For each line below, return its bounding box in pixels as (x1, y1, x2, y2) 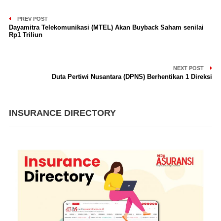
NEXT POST (173, 65, 206, 71)
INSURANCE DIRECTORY (8, 108, 116, 118)
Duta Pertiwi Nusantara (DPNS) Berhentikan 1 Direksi (52, 73, 213, 80)
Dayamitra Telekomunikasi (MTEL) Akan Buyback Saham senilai (8, 24, 204, 31)
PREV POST (15, 16, 48, 22)
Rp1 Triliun (8, 31, 42, 38)
